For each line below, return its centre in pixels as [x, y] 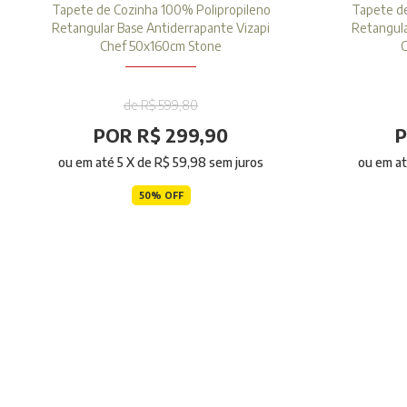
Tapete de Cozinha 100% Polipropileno [161, 10]
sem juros [235, 162]
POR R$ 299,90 [161, 135]
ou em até [88, 162]
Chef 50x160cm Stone [161, 46]
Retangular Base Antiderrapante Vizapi [161, 28]
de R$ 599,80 [161, 105]
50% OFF [161, 195]
